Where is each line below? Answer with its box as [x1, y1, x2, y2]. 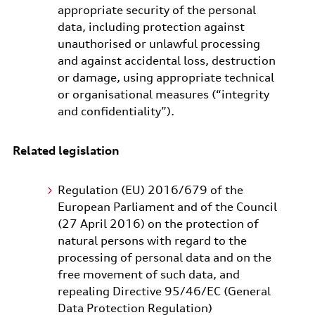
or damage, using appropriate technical [57, 70, 274, 84]
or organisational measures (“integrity [57, 87, 269, 101]
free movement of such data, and [57, 267, 240, 281]
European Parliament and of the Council [57, 200, 277, 214]
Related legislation [12, 143, 120, 157]
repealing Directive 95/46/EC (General [57, 284, 271, 298]
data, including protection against [57, 20, 245, 34]
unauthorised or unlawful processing [57, 37, 260, 51]
